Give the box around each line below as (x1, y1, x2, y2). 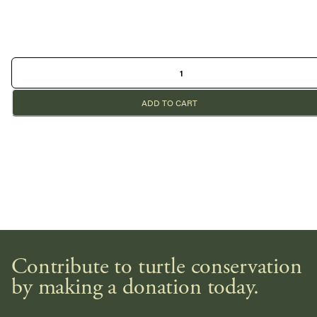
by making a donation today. (11, 277, 259, 301)
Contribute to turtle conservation (11, 257, 302, 280)
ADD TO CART (142, 96, 198, 110)
